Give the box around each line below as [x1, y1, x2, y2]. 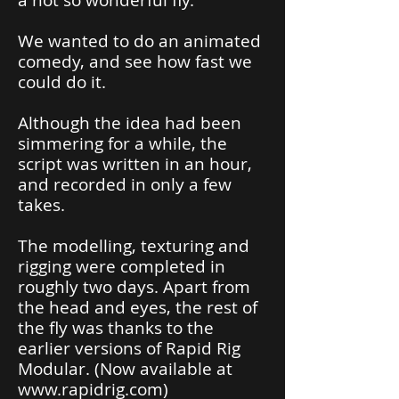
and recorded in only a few [18, 173, 232, 196]
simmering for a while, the [18, 132, 227, 155]
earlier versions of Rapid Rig [18, 337, 240, 360]
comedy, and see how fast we [18, 50, 252, 73]
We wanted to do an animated [18, 29, 261, 53]
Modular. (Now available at [18, 357, 232, 380]
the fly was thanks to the [18, 316, 214, 339]
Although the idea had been [18, 111, 241, 134]
